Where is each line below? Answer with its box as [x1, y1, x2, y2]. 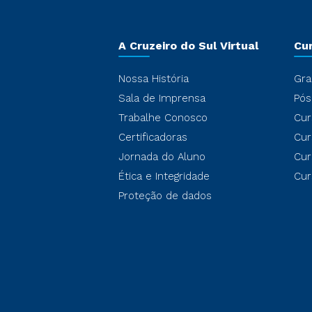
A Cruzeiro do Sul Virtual [118, 39, 258, 52]
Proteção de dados [118, 189, 212, 202]
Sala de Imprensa [118, 92, 205, 104]
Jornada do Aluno [118, 150, 205, 163]
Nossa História [118, 72, 189, 85]
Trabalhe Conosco [118, 111, 208, 124]
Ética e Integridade [118, 170, 210, 182]
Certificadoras [118, 131, 187, 143]
